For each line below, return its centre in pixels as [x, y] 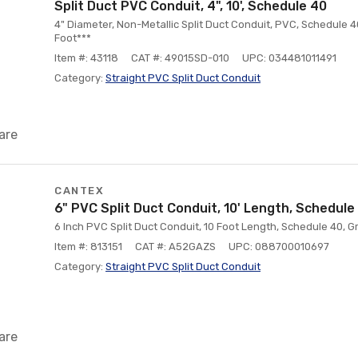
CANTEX [79, 191]
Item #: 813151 [88, 247]
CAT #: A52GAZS [175, 247]
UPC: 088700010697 [279, 247]
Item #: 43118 [86, 58]
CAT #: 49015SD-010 [180, 58]
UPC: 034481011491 [289, 58]
